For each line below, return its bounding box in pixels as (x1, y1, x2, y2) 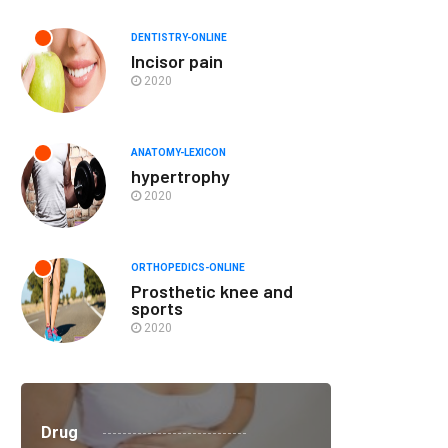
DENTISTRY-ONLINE (131, 32, 227, 43)
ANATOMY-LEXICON (131, 147, 226, 158)
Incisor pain (131, 50, 223, 72)
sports (131, 297, 183, 319)
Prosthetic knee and (131, 280, 293, 302)
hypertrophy (131, 165, 230, 187)
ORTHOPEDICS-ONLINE (131, 262, 245, 273)
